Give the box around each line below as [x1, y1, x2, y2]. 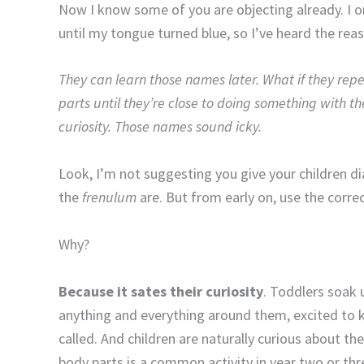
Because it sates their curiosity [58, 281, 263, 301]
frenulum [82, 188, 140, 207]
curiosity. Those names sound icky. [58, 117, 262, 136]
